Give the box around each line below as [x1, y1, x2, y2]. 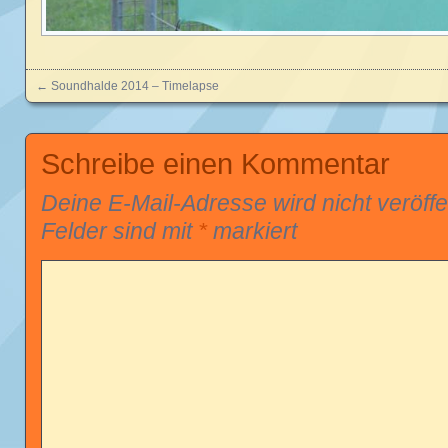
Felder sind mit [41, 218, 198, 245]
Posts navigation [26, 91, 213, 120]
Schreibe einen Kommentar [41, 147, 390, 181]
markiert [207, 218, 297, 245]
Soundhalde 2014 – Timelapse [51, 79, 219, 94]
